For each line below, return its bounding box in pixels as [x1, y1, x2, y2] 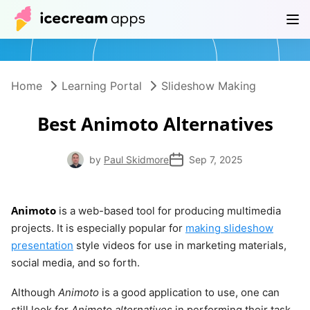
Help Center [102, 24, 165, 37]
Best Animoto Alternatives [37, 111, 273, 136]
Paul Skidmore [104, 154, 169, 165]
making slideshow [185, 221, 273, 235]
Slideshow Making [161, 79, 256, 93]
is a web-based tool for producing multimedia [56, 204, 281, 217]
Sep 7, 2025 [189, 154, 243, 165]
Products [10, 24, 57, 37]
